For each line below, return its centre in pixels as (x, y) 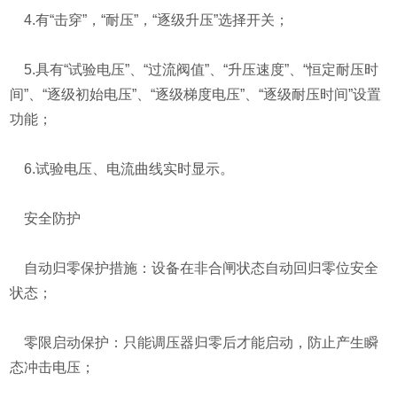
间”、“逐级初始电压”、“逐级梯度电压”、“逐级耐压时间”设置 (196, 94)
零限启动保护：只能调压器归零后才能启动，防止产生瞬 (195, 343)
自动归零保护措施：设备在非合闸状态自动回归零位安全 (195, 268)
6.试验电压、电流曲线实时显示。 (122, 169)
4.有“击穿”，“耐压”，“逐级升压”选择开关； (150, 20)
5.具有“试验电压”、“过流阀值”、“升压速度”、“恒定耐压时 (195, 70)
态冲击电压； (53, 367)
